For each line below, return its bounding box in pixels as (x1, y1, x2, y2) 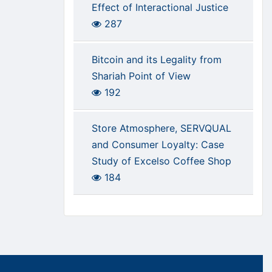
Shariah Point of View (91, 70, 191, 83)
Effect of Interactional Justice (91, 1, 228, 14)
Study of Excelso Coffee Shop (91, 155, 231, 168)
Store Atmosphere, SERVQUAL (91, 122, 231, 135)
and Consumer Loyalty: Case (91, 138, 224, 151)
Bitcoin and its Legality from (91, 53, 222, 66)
